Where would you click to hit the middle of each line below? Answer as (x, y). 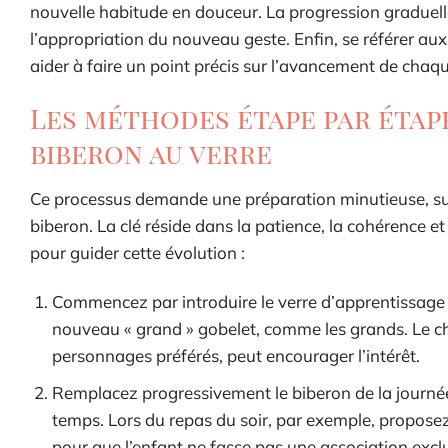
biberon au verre (151, 153)
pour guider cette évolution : (137, 252)
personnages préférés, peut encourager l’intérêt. (236, 355)
